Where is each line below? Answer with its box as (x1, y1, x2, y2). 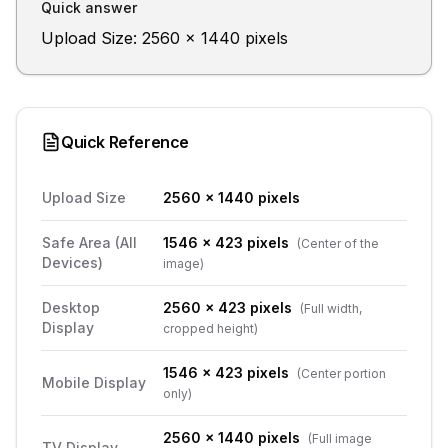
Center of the (301, 236, 379, 251)
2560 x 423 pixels (163, 299, 292, 316)
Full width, (304, 301, 362, 316)
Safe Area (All (42, 234, 137, 251)
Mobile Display (42, 374, 146, 391)
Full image (312, 431, 372, 446)
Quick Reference (61, 132, 189, 152)
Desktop (42, 299, 100, 316)
